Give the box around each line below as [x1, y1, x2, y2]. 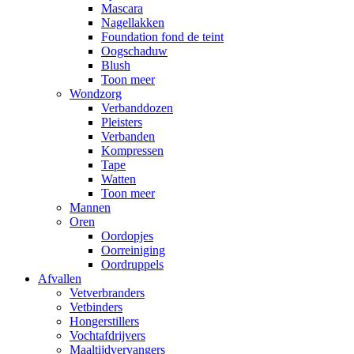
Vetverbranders [70, 285, 145, 299]
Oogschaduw [101, 43, 168, 58]
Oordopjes [101, 228, 153, 243]
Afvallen [38, 271, 81, 285]
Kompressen [101, 143, 164, 157]
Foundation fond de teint [101, 29, 224, 43]
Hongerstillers [70, 314, 139, 328]
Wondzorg [70, 86, 122, 100]
